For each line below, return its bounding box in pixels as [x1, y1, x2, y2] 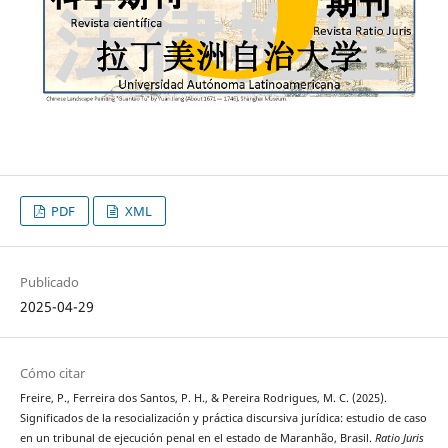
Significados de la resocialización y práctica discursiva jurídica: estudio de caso [19, 410, 427, 425]
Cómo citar [19, 363, 85, 382]
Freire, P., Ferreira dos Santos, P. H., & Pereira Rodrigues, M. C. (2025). [19, 390, 387, 405]
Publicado [19, 272, 79, 291]
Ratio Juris [374, 430, 424, 445]
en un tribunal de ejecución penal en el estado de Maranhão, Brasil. [19, 430, 375, 445]
